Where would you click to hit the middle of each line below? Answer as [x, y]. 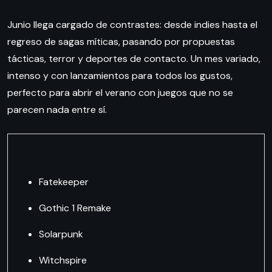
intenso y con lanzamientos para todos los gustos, [120, 76]
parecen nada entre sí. [57, 110]
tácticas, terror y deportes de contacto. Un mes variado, [134, 59]
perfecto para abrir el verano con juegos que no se [120, 93]
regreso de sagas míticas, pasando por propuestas [121, 42]
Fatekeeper [63, 182]
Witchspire [63, 260]
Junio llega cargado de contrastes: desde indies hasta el [132, 25]
